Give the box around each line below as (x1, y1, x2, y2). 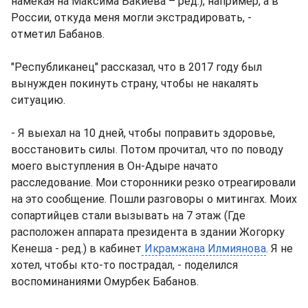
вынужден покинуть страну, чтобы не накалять (11, 77, 258, 90)
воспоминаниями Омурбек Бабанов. (11, 275, 199, 288)
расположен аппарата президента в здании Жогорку (11, 225, 285, 239)
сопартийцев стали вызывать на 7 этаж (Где (11, 209, 245, 222)
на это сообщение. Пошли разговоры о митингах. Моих (11, 192, 297, 206)
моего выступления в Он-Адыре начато (11, 159, 218, 173)
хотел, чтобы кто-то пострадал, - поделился (11, 258, 238, 272)
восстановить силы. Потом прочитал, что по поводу (11, 143, 283, 156)
